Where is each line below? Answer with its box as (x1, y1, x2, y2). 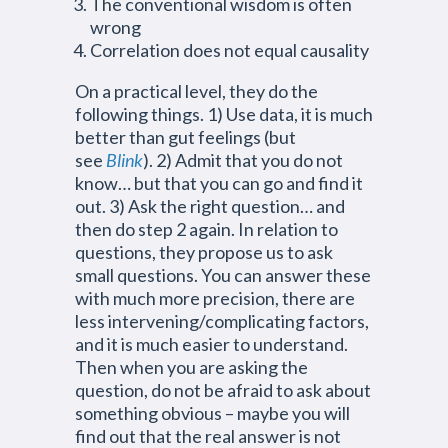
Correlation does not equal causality (90, 39, 369, 61)
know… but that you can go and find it (75, 172, 363, 194)
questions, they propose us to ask (75, 241, 333, 263)
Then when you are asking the (75, 356, 308, 378)
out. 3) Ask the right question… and (75, 195, 345, 217)
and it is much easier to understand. (75, 333, 348, 355)
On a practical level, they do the (75, 80, 318, 102)
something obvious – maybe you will (75, 402, 350, 424)
